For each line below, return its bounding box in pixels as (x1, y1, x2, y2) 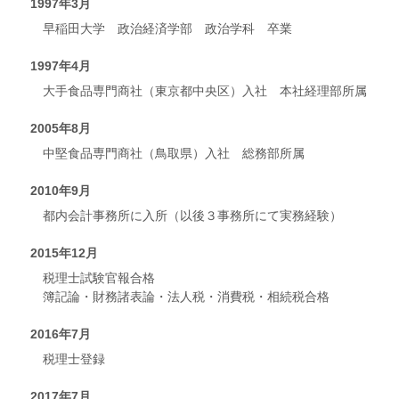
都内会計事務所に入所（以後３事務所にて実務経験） (43, 208, 342, 223)
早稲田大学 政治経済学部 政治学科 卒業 (43, 20, 292, 36)
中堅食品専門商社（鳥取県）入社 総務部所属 (43, 145, 305, 160)
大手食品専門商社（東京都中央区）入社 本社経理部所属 (43, 83, 367, 98)
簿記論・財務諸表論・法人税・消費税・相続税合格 (43, 289, 330, 304)
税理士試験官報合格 (43, 270, 155, 285)
